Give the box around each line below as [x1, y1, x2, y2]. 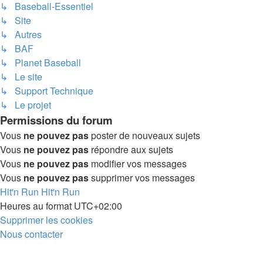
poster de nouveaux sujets [89, 129, 200, 142]
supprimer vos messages [89, 171, 195, 184]
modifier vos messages [89, 157, 187, 170]
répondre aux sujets [89, 143, 173, 156]
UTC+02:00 [74, 199, 122, 213]
